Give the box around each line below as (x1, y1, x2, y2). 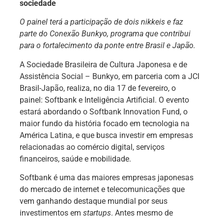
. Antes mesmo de (111, 208, 173, 218)
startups (83, 208, 111, 218)
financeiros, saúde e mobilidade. (20, 154, 131, 164)
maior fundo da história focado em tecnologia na (20, 118, 190, 128)
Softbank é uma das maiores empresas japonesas (20, 173, 193, 182)
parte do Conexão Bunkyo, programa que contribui (20, 29, 191, 39)
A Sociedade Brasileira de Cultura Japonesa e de (20, 59, 187, 69)
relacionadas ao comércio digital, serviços (20, 142, 165, 152)
